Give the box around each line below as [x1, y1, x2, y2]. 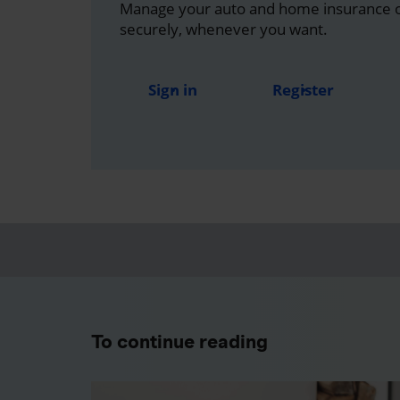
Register [272, 79, 334, 100]
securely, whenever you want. [120, 18, 328, 39]
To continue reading [91, 329, 268, 353]
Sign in [148, 79, 197, 100]
